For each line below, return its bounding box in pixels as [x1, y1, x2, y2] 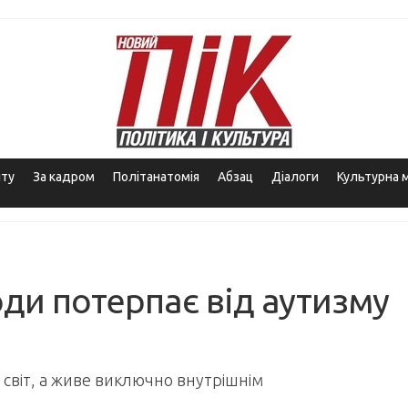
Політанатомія [113, 169, 199, 184]
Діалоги [271, 169, 319, 184]
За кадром [33, 169, 95, 184]
